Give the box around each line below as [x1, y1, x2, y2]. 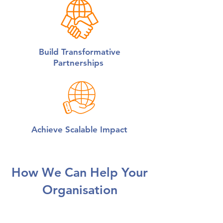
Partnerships [53, 58, 106, 68]
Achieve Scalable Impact [31, 124, 127, 134]
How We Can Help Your [11, 165, 148, 180]
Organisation [42, 182, 117, 197]
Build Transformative [39, 47, 120, 57]
